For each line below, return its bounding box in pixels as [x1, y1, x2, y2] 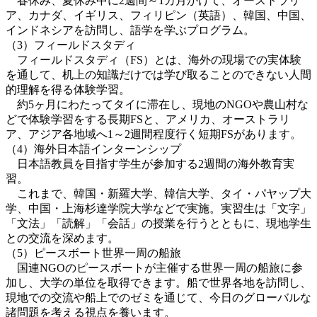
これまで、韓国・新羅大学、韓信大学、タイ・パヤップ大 [6, 187, 311, 200]
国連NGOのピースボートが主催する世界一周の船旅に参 [6, 261, 303, 274]
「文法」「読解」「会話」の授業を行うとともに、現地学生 [6, 217, 311, 229]
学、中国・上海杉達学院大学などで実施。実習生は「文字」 [6, 202, 311, 214]
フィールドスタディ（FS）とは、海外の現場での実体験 [6, 53, 301, 66]
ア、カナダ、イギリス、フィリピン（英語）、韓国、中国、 [6, 8, 311, 21]
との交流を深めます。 [6, 231, 119, 244]
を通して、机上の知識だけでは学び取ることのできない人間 [6, 68, 311, 81]
